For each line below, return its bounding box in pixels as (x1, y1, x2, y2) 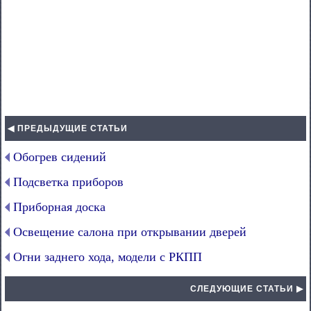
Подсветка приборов (13, 174, 124, 189)
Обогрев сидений (13, 149, 106, 164)
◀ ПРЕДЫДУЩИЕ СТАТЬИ (8, 123, 128, 133)
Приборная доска (13, 199, 106, 214)
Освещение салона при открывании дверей (13, 224, 246, 239)
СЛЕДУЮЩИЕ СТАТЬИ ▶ (190, 283, 303, 294)
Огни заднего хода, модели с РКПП (13, 249, 202, 264)
